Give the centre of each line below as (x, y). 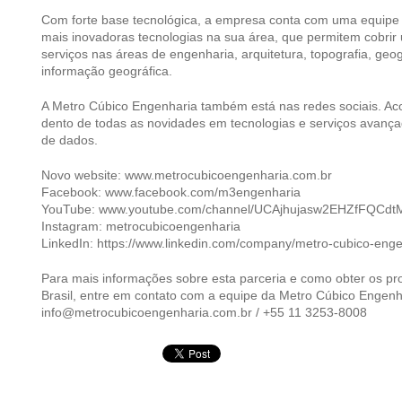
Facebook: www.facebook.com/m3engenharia (171, 192)
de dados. (70, 140)
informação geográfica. (107, 70)
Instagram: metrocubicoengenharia (141, 226)
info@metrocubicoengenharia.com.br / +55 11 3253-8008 (204, 312)
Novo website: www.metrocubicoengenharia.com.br (187, 175)
